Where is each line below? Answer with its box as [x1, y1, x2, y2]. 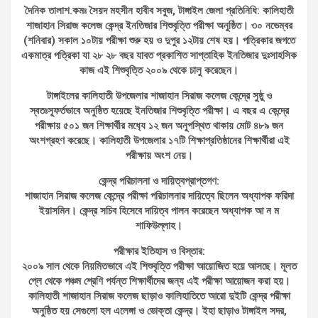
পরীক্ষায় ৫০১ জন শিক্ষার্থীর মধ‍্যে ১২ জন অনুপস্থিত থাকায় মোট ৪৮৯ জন [35, 119, 283, 132]
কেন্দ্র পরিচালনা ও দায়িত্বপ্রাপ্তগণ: [99, 174, 219, 187]
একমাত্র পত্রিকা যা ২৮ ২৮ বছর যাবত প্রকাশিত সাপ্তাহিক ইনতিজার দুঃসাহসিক [21, 48, 297, 62]
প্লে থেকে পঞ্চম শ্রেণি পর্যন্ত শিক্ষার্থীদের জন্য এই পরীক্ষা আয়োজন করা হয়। [28, 274, 290, 287]
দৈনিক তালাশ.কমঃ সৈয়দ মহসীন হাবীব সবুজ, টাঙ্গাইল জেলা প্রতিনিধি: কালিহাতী [24, 4, 294, 17]
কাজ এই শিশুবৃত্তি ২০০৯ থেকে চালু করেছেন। [79, 63, 238, 77]
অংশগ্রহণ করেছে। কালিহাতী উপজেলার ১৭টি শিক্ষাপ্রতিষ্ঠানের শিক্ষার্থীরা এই [28, 133, 290, 147]
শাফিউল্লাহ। [136, 219, 182, 232]
